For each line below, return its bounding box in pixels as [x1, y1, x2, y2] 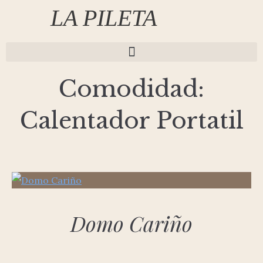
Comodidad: [59, 75, 204, 103]
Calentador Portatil [19, 106, 244, 135]
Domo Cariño [70, 209, 193, 237]
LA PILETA [50, 5, 157, 31]
